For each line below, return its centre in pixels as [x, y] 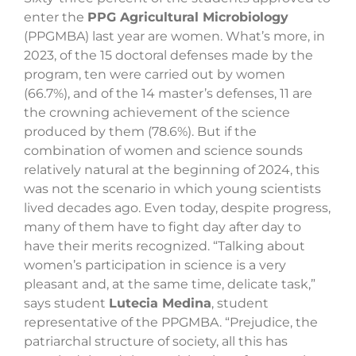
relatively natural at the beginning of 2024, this [172, 170]
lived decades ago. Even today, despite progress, [177, 208]
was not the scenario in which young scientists [172, 189]
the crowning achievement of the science [157, 113]
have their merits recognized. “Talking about [164, 246]
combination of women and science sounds [163, 151]
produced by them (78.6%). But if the [140, 132]
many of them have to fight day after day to [163, 227]
